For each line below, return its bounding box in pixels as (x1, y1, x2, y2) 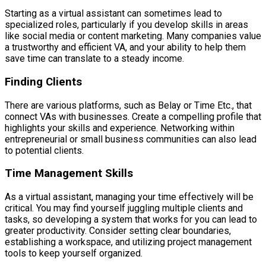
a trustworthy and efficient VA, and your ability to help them (5, 42, 246, 53)
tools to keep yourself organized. (5, 248, 142, 259)
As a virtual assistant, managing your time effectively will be (5, 191, 254, 202)
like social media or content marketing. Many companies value (5, 30, 261, 42)
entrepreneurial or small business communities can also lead (5, 133, 256, 145)
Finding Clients (5, 75, 82, 88)
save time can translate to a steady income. (5, 53, 184, 65)
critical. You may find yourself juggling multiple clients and (5, 202, 243, 214)
